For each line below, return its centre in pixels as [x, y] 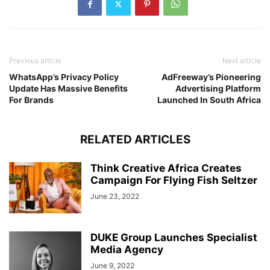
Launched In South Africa [209, 100]
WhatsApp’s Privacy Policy [64, 77]
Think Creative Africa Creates [166, 168]
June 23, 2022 [115, 196]
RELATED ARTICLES [135, 140]
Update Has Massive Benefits [68, 88]
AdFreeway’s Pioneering [211, 77]
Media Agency [127, 250]
